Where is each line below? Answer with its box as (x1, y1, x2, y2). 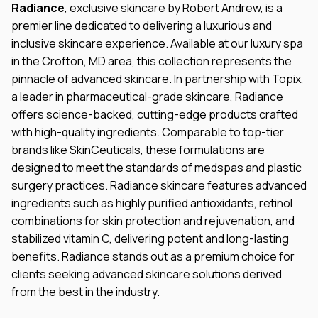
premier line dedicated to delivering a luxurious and (11, 18, 272, 33)
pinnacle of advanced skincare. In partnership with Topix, (11, 71, 304, 87)
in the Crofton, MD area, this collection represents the (11, 53, 292, 69)
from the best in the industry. (11, 284, 160, 300)
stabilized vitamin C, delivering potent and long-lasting (11, 231, 289, 246)
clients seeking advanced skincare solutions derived (11, 266, 282, 282)
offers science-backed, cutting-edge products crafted (11, 106, 298, 122)
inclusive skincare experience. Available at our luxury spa (11, 35, 303, 51)
